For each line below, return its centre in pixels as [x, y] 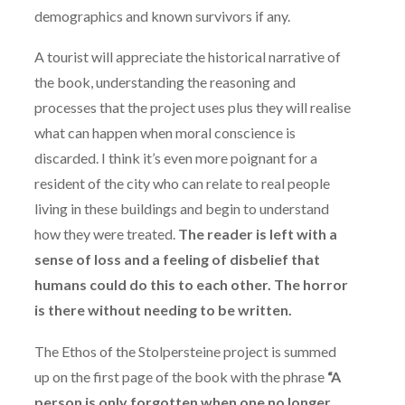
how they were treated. [106, 234]
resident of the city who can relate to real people [182, 184]
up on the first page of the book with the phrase [179, 376]
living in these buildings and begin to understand [182, 209]
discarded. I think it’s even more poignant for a [176, 158]
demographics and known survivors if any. [162, 15]
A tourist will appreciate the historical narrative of [188, 57]
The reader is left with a [258, 234]
